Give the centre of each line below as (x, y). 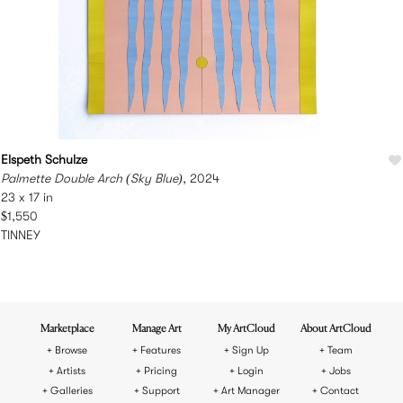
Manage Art (157, 330)
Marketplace (67, 330)
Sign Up (250, 351)
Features (161, 351)
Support (161, 391)
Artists (72, 371)
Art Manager (250, 391)
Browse (72, 351)
